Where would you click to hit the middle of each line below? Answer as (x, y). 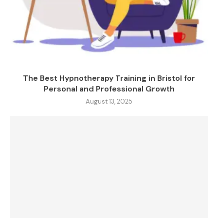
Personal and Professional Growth (109, 89)
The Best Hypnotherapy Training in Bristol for (109, 78)
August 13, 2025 (109, 101)
